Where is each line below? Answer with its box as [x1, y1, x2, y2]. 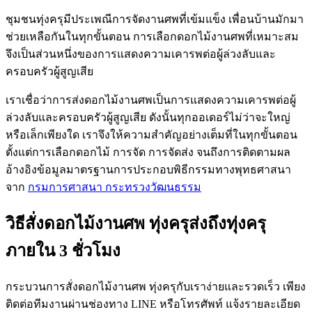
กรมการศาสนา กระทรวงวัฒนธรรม [28, 181, 201, 194]
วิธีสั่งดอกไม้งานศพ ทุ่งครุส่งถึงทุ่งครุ [6, 214, 266, 233]
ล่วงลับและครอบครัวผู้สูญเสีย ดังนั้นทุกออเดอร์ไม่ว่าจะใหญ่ [6, 111, 290, 124]
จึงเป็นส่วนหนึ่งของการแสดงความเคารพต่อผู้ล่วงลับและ [6, 48, 276, 61]
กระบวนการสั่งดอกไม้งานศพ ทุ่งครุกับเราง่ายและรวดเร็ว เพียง [6, 281, 306, 293]
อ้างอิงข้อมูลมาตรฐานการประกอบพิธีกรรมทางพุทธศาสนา [6, 164, 291, 176]
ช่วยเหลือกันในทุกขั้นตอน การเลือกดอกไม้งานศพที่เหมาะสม [6, 31, 299, 43]
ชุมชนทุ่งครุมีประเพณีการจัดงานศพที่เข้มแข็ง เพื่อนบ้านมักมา [6, 13, 304, 26]
